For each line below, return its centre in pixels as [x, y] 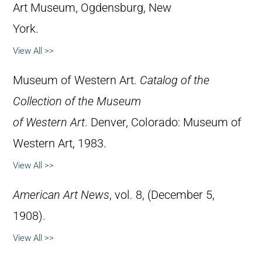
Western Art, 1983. [60, 143]
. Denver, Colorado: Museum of [163, 122]
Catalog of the [175, 80]
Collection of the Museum [77, 101]
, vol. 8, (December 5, [162, 195]
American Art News [61, 195]
